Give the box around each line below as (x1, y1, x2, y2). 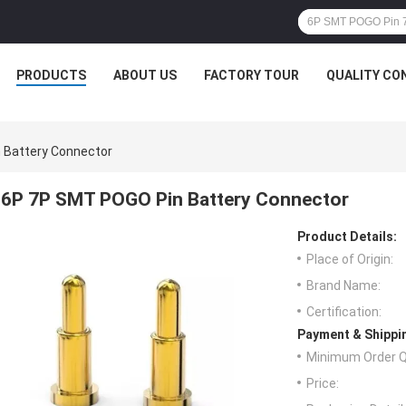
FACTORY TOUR (204, 68, 299, 82)
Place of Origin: (306, 252, 393, 267)
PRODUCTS (16, 68, 86, 82)
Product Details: (297, 229, 397, 245)
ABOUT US (113, 68, 177, 82)
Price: (306, 376, 339, 391)
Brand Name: (306, 278, 381, 294)
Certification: (306, 304, 382, 320)
